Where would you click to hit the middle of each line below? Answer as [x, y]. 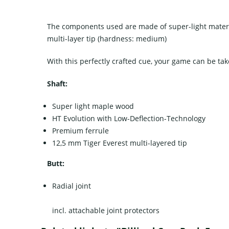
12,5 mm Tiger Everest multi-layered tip [120, 143]
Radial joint [72, 186]
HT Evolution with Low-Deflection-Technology [129, 118]
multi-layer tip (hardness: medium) [107, 38]
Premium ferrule [81, 130]
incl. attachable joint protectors [106, 210]
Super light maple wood [93, 106]
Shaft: [57, 83]
